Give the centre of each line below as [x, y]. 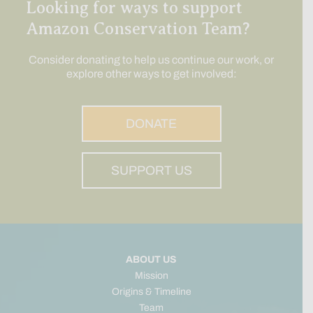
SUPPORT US [151, 171]
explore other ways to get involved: [151, 74]
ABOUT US [151, 260]
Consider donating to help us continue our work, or [151, 60]
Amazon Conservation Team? [138, 29]
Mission [151, 276]
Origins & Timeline [151, 292]
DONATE [151, 124]
